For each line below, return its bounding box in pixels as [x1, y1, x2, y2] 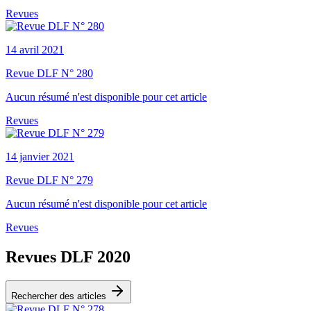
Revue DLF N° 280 [6, 67, 93, 79]
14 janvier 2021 [6, 150, 74, 162]
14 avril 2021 [6, 43, 64, 56]
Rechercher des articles [11, 290, 109, 301]
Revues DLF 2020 [6, 247, 131, 266]
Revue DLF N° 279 [6, 174, 93, 186]
